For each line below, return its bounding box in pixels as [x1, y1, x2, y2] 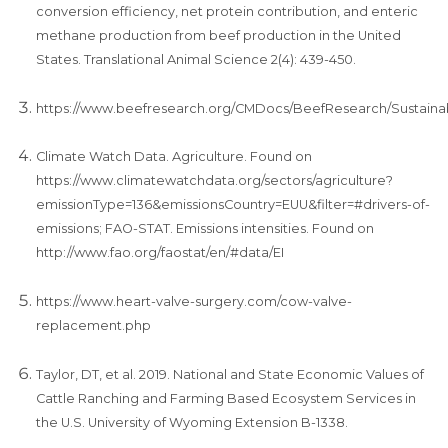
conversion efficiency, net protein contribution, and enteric [36, 3, 418, 19]
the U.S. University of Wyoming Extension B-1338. [36, 414, 348, 430]
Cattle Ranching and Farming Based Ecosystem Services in [36, 390, 416, 406]
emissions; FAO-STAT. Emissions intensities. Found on [36, 221, 374, 237]
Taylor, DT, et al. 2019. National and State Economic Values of [36, 366, 424, 382]
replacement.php [36, 318, 151, 334]
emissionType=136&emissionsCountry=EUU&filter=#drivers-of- [36, 197, 430, 213]
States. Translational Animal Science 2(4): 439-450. [36, 51, 356, 67]
